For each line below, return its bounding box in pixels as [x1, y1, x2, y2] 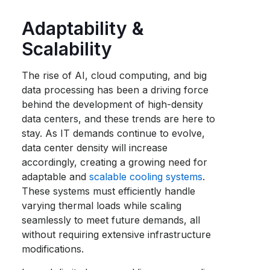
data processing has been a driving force [22, 84, 209, 96]
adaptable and [22, 171, 90, 183]
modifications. [22, 243, 84, 255]
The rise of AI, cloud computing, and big [22, 69, 207, 81]
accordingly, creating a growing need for [22, 156, 208, 168]
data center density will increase [22, 142, 168, 154]
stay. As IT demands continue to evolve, [22, 127, 206, 139]
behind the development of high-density [22, 98, 204, 110]
